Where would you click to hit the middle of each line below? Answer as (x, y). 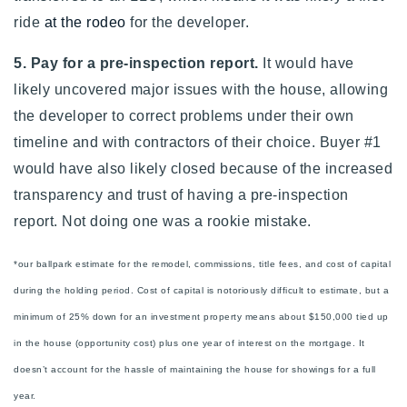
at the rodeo (85, 23)
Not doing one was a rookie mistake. (189, 222)
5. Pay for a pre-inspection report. (136, 64)
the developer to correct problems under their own (184, 116)
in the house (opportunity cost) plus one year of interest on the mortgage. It (189, 343)
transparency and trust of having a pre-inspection (181, 195)
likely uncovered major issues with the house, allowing (201, 90)
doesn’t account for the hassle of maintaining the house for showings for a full (195, 370)
